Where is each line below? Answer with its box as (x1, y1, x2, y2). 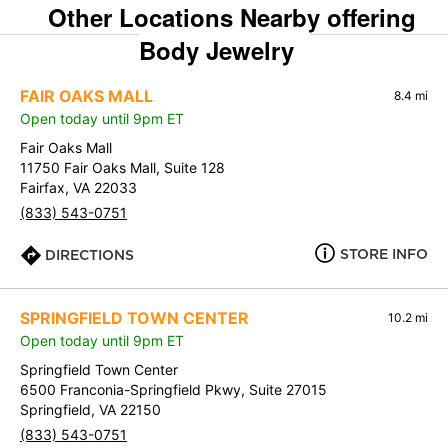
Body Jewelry (138, 33, 294, 68)
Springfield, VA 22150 (20, 401, 161, 419)
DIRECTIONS (45, 247, 134, 264)
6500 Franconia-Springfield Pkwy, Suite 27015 (20, 381, 327, 399)
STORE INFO (340, 246, 428, 263)
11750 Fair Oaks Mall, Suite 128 (20, 159, 225, 177)
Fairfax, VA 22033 (20, 179, 137, 197)
